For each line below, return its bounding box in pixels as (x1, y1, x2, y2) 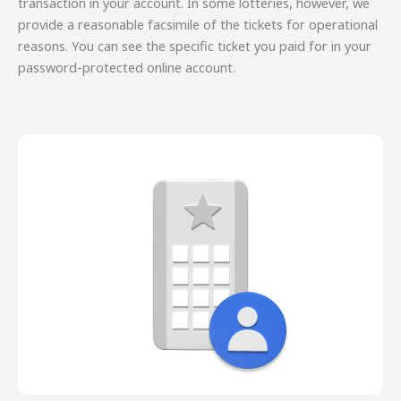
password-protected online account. (18, 58, 235, 77)
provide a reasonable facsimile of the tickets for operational (18, 15, 378, 34)
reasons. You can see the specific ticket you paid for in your (18, 37, 371, 55)
